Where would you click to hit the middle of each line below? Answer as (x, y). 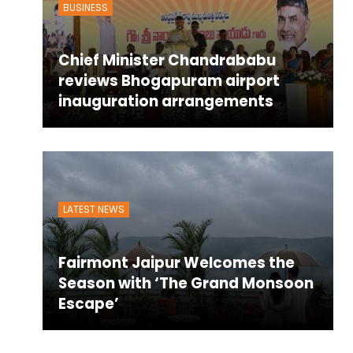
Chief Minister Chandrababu (167, 61)
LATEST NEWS (93, 210)
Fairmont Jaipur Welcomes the (176, 263)
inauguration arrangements (165, 102)
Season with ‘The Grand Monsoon (186, 284)
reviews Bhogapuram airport (169, 81)
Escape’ (88, 304)
